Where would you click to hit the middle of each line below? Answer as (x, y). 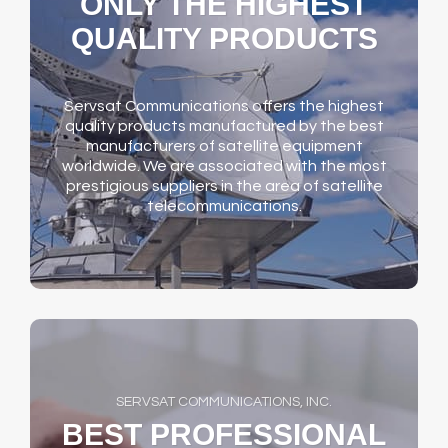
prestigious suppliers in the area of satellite (224, 186)
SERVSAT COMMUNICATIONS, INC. (224, 402)
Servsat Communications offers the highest (224, 106)
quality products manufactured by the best (224, 126)
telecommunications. (224, 206)
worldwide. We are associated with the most (224, 166)
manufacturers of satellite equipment (224, 146)
